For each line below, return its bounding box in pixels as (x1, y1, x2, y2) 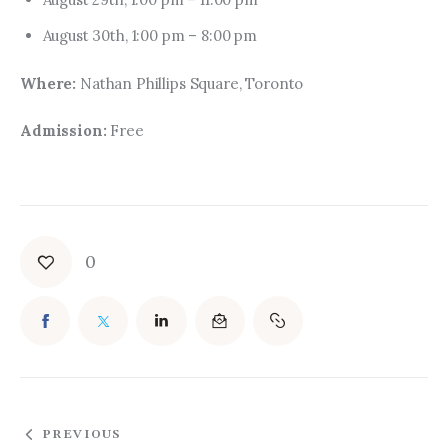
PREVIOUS (41, 427, 122, 443)
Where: (20, 73, 80, 93)
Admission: (20, 121, 107, 141)
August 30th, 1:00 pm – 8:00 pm (42, 26, 257, 46)
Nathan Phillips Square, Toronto (79, 73, 304, 93)
